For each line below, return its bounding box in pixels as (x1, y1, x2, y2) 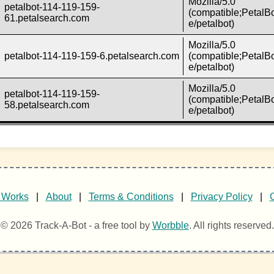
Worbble (152, 220, 189, 231)
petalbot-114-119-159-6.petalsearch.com (4, 51, 180, 62)
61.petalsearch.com (4, 13, 90, 24)
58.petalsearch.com (4, 100, 90, 111)
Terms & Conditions (88, 191, 174, 202)
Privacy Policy (190, 191, 253, 202)
